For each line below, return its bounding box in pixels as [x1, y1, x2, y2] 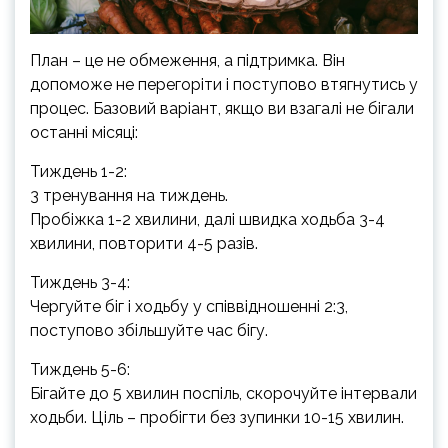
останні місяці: [30, 122, 138, 142]
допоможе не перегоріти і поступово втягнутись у [30, 74, 418, 94]
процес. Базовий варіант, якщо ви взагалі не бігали [30, 98, 414, 118]
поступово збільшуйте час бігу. [30, 320, 268, 340]
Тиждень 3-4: [30, 272, 130, 292]
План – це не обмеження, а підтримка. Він [30, 50, 345, 70]
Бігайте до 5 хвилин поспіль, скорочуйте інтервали [30, 383, 417, 403]
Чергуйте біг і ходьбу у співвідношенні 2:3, [30, 296, 348, 316]
